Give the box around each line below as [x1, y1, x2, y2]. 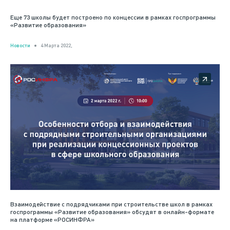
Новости [10, 42, 30, 49]
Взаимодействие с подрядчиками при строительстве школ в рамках [10, 200, 213, 208]
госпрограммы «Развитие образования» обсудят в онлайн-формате [10, 208, 214, 216]
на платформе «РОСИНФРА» [10, 216, 94, 224]
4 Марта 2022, [41, 42, 72, 49]
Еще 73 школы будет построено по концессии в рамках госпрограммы [10, 13, 216, 22]
